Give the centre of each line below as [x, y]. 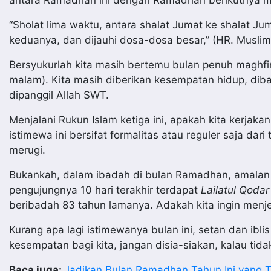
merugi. [27, 150]
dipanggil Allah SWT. [59, 95]
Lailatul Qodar [235, 190]
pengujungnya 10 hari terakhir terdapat [105, 190]
